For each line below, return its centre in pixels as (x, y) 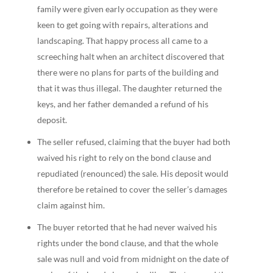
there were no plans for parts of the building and (128, 72)
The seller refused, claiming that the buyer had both (133, 141)
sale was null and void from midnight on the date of (133, 258)
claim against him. (71, 205)
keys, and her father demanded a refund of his (122, 104)
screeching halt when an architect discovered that (130, 56)
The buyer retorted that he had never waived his (127, 227)
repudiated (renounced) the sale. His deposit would (133, 173)
